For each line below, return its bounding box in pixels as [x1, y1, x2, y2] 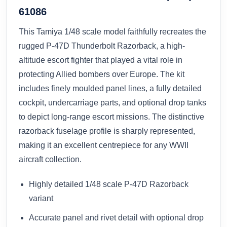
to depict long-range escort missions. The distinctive [19, 112, 204, 122]
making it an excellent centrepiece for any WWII [19, 141, 188, 150]
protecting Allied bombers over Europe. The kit [19, 70, 184, 79]
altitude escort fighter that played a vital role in [19, 56, 182, 65]
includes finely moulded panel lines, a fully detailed [19, 84, 202, 93]
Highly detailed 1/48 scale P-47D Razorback [29, 180, 188, 189]
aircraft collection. [19, 155, 82, 164]
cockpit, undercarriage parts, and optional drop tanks [19, 98, 206, 107]
